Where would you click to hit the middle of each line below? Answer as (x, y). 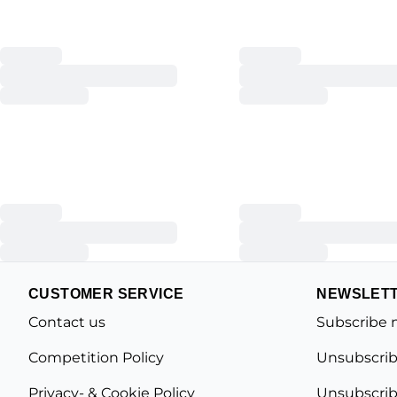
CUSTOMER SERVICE (106, 294)
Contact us (67, 322)
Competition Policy (96, 358)
